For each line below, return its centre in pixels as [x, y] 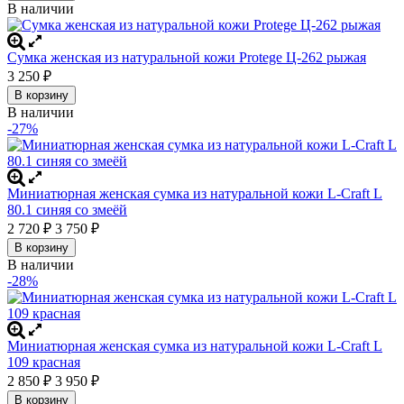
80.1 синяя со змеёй [67, 209]
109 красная [44, 362]
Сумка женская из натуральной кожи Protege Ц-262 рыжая [187, 57]
